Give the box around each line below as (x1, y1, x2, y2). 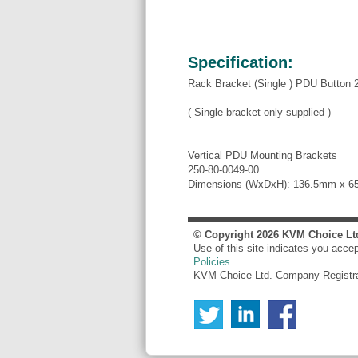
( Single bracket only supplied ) (188, 105, 331, 118)
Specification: (188, 54, 293, 72)
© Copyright (193, 229, 257, 241)
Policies (193, 256, 230, 268)
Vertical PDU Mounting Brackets (188, 149, 337, 161)
